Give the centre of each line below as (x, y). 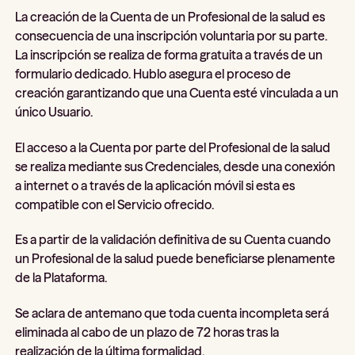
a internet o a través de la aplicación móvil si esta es (155, 185)
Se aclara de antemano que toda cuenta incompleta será (172, 313)
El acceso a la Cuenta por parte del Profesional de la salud (173, 147)
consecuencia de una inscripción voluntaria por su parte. (172, 36)
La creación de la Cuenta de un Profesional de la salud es (170, 17)
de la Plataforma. (61, 278)
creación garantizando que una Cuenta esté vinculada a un (177, 93)
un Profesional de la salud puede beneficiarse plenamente (176, 259)
